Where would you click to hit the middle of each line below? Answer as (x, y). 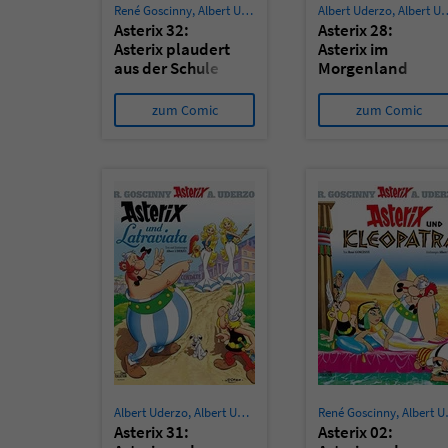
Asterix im (353, 49)
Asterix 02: (355, 432)
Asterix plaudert (172, 49)
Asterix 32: (151, 30)
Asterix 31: (151, 432)
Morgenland (363, 68)
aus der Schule (166, 68)
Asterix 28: (355, 30)
